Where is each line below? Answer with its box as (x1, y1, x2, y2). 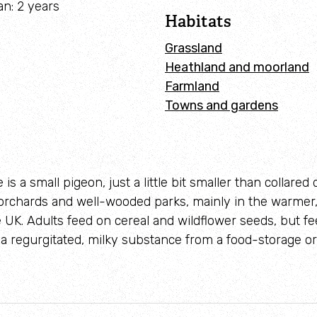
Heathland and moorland (164, 59, 309, 75)
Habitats (164, 11, 231, 32)
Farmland (164, 78, 219, 94)
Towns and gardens (164, 97, 278, 113)
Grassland (164, 40, 222, 56)
